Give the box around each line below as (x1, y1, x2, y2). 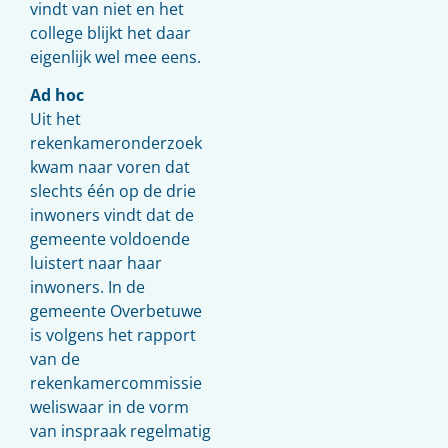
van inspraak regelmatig (30, 420, 211, 443)
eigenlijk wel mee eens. (30, 46, 201, 68)
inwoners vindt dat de (30, 204, 194, 227)
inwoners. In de (30, 276, 145, 299)
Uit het (30, 108, 81, 131)
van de (30, 348, 80, 371)
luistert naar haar (30, 252, 162, 275)
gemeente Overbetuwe (30, 300, 202, 323)
